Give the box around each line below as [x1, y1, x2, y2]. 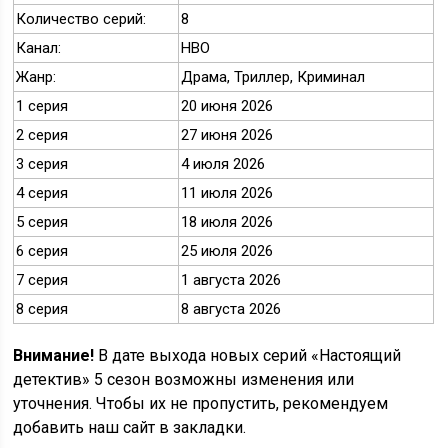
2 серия [16, 126, 69, 145]
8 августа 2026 [181, 300, 282, 319]
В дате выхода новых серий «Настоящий [94, 346, 402, 366]
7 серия [16, 271, 69, 290]
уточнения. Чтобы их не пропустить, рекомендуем [13, 394, 389, 414]
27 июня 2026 [181, 126, 274, 145]
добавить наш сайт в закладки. [13, 418, 247, 438]
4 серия [16, 184, 69, 203]
